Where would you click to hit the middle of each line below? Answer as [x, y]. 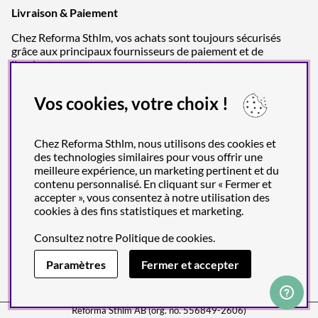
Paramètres [76, 264]
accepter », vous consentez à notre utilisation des [152, 197]
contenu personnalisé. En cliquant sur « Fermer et [153, 183]
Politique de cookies [164, 237]
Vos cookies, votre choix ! [131, 103]
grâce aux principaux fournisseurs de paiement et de [137, 50]
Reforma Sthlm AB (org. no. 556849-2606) [159, 311]
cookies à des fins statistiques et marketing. [139, 210]
